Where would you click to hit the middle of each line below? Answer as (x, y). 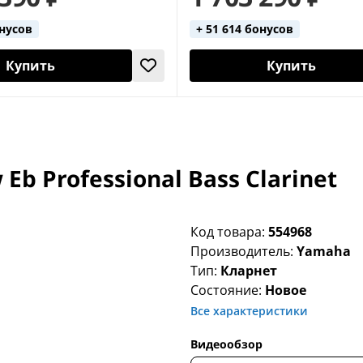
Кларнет (249, 271)
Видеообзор (227, 344)
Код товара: (230, 232)
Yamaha (324, 252)
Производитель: (244, 252)
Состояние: (228, 290)
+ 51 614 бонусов (245, 29)
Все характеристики (250, 311)
